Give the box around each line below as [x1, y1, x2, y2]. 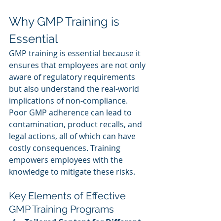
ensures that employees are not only [9, 60, 147, 71]
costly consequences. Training [9, 143, 122, 153]
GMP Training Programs [9, 203, 114, 215]
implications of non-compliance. [9, 95, 130, 106]
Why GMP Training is [9, 14, 122, 29]
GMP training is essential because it [9, 48, 143, 59]
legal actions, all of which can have [9, 131, 138, 142]
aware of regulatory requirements [9, 72, 137, 82]
